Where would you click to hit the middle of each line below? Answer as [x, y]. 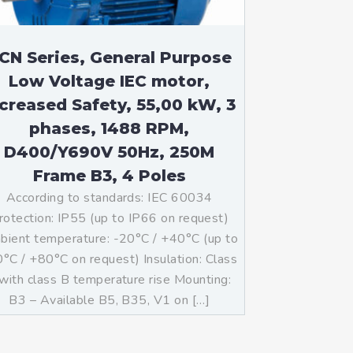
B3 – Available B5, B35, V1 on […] [110, 300]
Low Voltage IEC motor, [110, 81]
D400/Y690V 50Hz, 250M [110, 152]
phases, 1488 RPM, [110, 128]
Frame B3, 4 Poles [109, 176]
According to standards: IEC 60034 [109, 198]
